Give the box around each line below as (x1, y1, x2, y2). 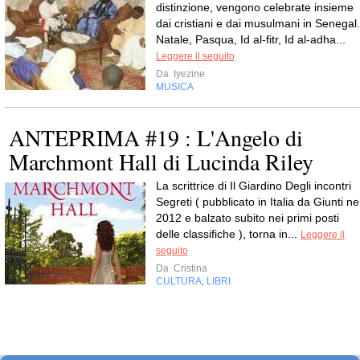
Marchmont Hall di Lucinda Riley (9, 145, 313, 177)
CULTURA (156, 275, 202, 287)
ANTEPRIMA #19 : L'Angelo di (9, 121, 303, 153)
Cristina (171, 262, 207, 274)
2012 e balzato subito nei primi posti (156, 211, 339, 224)
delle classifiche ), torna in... (156, 227, 301, 240)
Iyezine (171, 67, 205, 80)
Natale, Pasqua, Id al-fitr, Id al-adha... (156, 32, 346, 46)
